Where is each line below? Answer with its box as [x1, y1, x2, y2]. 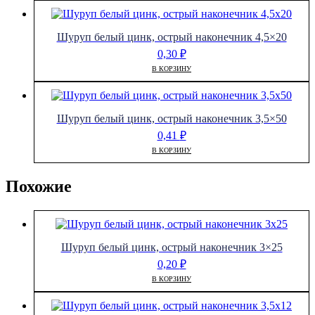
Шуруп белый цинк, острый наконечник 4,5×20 [56, 30, 287, 43]
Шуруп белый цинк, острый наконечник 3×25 [60, 241, 283, 254]
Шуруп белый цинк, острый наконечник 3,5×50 [56, 112, 287, 125]
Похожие [6, 177, 72, 195]
